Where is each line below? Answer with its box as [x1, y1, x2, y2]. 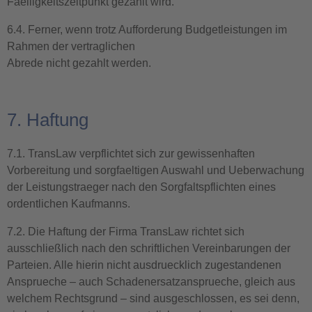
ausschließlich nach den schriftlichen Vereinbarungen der [7, 242, 290, 254]
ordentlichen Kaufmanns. [7, 198, 130, 210]
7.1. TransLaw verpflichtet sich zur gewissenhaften [7, 148, 255, 159]
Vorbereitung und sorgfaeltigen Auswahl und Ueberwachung [7, 164, 304, 176]
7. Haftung [7, 109, 88, 130]
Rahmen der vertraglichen [7, 40, 135, 52]
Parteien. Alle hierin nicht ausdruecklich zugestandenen [7, 259, 281, 271]
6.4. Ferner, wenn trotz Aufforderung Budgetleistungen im [7, 24, 287, 36]
